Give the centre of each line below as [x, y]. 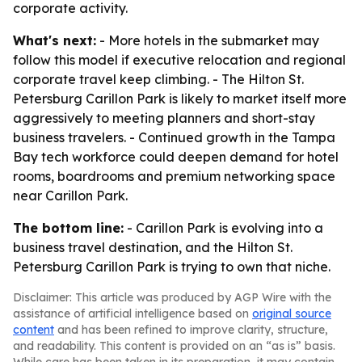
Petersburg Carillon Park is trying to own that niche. [172, 267]
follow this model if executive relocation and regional [179, 60]
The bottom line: [68, 228]
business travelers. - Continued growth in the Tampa [174, 137]
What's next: [55, 40]
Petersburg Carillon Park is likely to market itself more [180, 99]
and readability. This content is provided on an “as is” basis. [174, 346]
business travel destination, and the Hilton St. [153, 247]
